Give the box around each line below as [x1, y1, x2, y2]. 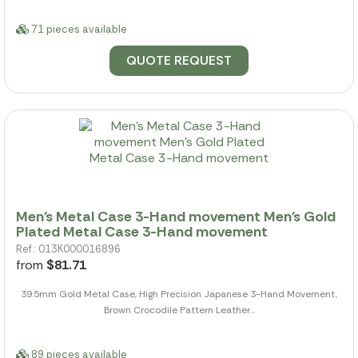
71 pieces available [29, 22, 127, 37]
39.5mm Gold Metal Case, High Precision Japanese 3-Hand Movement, [21, 287, 337, 300]
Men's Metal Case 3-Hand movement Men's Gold [16, 206, 336, 226]
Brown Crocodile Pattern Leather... [103, 303, 255, 316]
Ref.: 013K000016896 [16, 241, 121, 256]
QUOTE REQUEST [126, 52, 232, 70]
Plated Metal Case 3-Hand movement [16, 221, 268, 241]
